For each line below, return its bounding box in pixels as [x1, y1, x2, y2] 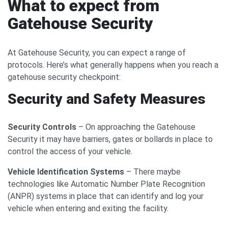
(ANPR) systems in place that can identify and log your [8, 191, 204, 201]
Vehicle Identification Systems [8, 167, 124, 177]
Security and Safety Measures [8, 91, 206, 107]
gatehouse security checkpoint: [8, 72, 121, 82]
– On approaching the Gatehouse [78, 122, 195, 132]
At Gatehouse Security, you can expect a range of [8, 48, 186, 58]
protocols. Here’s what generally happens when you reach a [8, 60, 218, 70]
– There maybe [124, 167, 181, 177]
